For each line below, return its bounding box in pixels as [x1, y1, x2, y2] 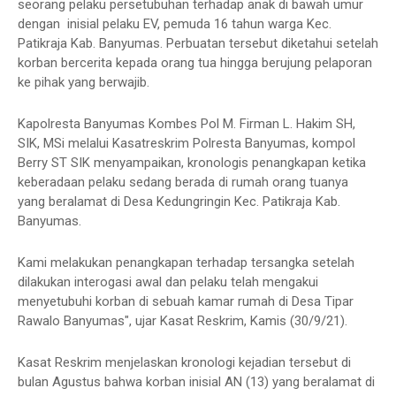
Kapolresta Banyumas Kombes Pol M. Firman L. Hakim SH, [18, 115, 355, 132]
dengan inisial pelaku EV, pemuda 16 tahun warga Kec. [18, 15, 331, 32]
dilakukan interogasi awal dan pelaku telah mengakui [18, 273, 318, 290]
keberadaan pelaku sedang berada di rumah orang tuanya [18, 173, 348, 190]
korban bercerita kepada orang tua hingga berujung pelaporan [18, 54, 372, 71]
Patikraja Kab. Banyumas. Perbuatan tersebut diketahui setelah [18, 34, 378, 51]
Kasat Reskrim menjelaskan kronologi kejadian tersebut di [18, 354, 351, 370]
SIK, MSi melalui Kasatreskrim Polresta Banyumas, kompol [18, 134, 355, 151]
